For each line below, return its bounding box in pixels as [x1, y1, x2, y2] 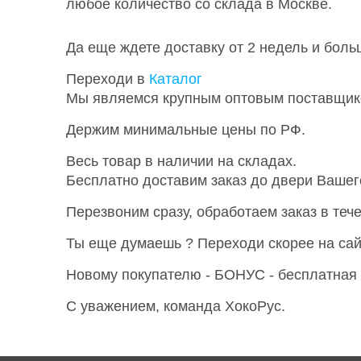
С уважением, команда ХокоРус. [66, 298, 285, 314]
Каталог [149, 71, 202, 87]
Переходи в [66, 71, 149, 87]
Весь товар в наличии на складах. [66, 153, 297, 169]
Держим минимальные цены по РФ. [66, 122, 305, 138]
